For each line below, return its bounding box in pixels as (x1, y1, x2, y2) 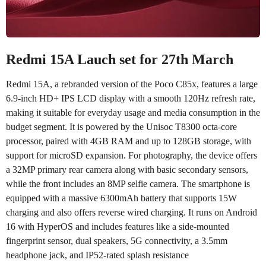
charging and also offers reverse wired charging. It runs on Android (6, 207, 257, 217)
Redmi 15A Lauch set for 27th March (6, 51, 233, 68)
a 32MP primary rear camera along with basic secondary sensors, (6, 164, 248, 175)
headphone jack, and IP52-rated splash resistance (6, 249, 189, 260)
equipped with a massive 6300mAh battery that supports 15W (6, 192, 237, 203)
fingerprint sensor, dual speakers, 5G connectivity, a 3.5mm (6, 235, 227, 246)
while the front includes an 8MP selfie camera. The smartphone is (6, 178, 250, 189)
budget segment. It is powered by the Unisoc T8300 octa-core (6, 121, 237, 132)
